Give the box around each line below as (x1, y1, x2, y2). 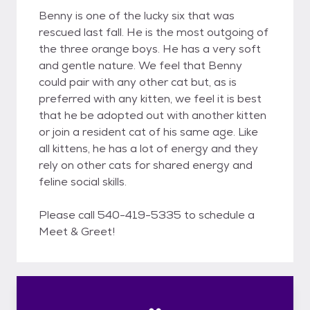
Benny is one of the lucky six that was (39, 8, 235, 23)
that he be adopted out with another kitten (39, 108, 266, 122)
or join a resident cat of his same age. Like (39, 125, 258, 139)
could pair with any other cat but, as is (39, 75, 237, 89)
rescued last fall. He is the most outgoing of (39, 25, 268, 39)
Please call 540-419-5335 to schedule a (39, 208, 255, 222)
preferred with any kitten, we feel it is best (39, 91, 262, 106)
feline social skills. (39, 174, 127, 189)
